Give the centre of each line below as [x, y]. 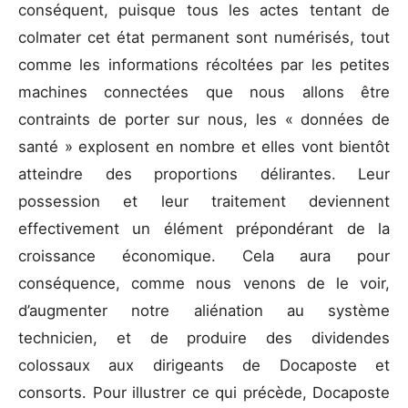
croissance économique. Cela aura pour [204, 255]
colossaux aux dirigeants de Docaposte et [204, 365]
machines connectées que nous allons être [204, 92]
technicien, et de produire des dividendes [204, 337]
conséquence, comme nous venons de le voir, [204, 283]
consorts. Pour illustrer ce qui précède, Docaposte [204, 392]
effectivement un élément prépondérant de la [204, 228]
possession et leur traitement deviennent [204, 201]
